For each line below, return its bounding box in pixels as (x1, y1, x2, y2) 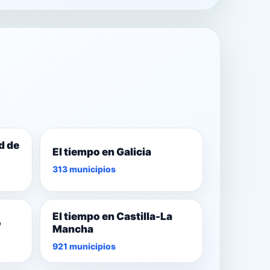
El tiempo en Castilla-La (52, 210, 172, 223)
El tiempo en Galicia (52, 145, 151, 158)
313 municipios (52, 163, 116, 174)
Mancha (52, 223, 93, 236)
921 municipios (52, 241, 116, 252)
